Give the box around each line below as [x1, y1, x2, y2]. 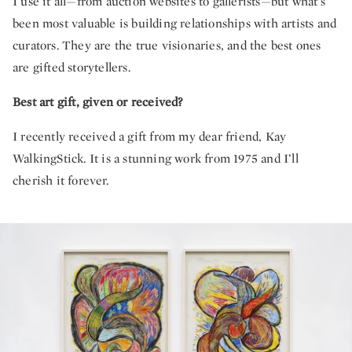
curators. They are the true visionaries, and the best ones [13, 37, 321, 54]
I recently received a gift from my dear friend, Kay [13, 128, 287, 145]
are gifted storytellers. [13, 59, 130, 76]
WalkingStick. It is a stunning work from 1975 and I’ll [13, 150, 299, 167]
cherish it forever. [13, 172, 108, 189]
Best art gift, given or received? [13, 93, 183, 111]
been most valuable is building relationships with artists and [13, 15, 337, 32]
